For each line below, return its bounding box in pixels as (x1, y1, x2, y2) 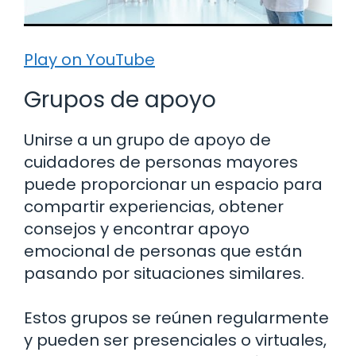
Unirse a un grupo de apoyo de (24, 129, 271, 152)
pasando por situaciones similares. (24, 262, 304, 285)
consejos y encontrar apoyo (24, 218, 250, 241)
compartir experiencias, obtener (24, 195, 284, 219)
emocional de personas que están (24, 240, 302, 263)
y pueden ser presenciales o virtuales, (24, 329, 327, 352)
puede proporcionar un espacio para (24, 173, 323, 196)
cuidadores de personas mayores (24, 151, 298, 174)
